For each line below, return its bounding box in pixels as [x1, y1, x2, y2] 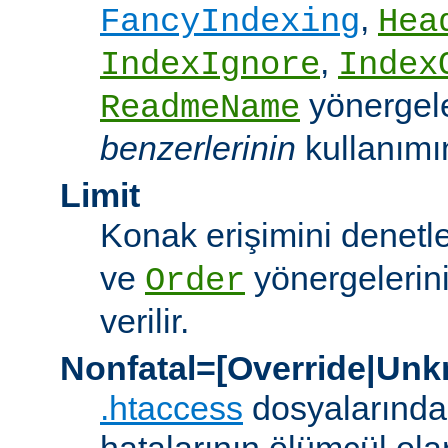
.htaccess [100, 389, 243, 428]
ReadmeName [100, 89, 300, 128]
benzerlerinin [100, 129, 296, 168]
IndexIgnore [100, 46, 320, 85]
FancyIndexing [100, 3, 360, 42]
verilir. [100, 302, 189, 341]
